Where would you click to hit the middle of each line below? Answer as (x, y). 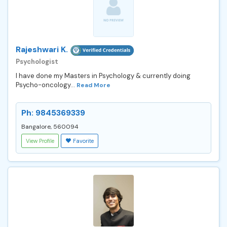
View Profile (40, 141)
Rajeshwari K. (42, 49)
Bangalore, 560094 (50, 126)
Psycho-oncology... (46, 85)
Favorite (83, 141)
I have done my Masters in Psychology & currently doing (103, 75)
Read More (93, 85)
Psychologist (37, 61)
